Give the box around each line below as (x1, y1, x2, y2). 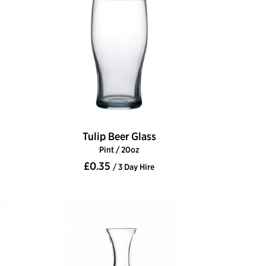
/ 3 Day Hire (113, 161, 154, 173)
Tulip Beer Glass (82, 129, 156, 144)
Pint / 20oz (99, 144, 140, 156)
